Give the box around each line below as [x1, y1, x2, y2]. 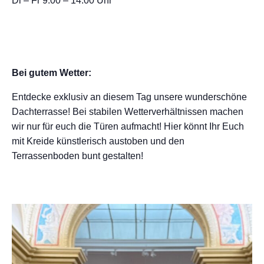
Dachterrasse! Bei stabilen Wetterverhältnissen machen [12, 107, 243, 117]
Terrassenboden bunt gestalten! [12, 151, 143, 161]
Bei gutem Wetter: [12, 68, 91, 78]
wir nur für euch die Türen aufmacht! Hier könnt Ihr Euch [12, 121, 244, 131]
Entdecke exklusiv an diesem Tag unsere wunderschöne [12, 92, 247, 102]
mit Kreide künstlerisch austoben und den [12, 136, 184, 146]
